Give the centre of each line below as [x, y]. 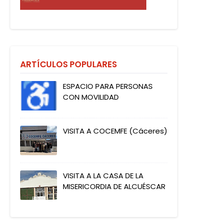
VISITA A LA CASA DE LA [103, 176]
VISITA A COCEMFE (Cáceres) [115, 131]
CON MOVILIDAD [91, 97]
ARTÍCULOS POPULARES [69, 64]
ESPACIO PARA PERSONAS [108, 86]
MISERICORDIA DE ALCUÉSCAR [114, 186]
